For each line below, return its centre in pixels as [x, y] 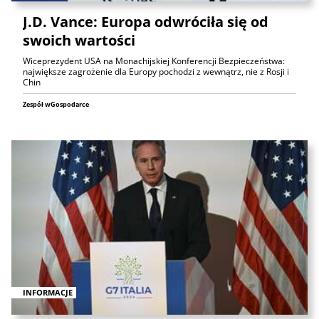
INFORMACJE [48, 292]
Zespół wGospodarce [56, 105]
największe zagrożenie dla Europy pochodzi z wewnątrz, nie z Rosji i [156, 72]
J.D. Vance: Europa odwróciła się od [146, 22]
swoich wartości [79, 41]
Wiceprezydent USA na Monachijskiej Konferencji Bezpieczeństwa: [154, 61]
